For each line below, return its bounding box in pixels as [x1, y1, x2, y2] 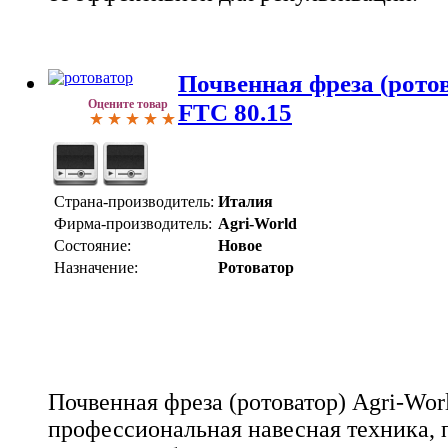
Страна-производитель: [54, 192, 214, 210]
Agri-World [218, 214, 297, 232]
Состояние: [54, 236, 131, 254]
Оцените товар [88, 96, 168, 111]
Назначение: [54, 258, 138, 276]
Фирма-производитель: [54, 214, 212, 232]
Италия [218, 192, 273, 210]
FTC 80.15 [178, 97, 292, 126]
